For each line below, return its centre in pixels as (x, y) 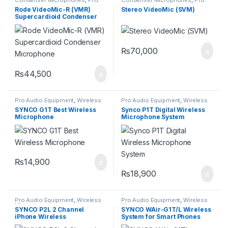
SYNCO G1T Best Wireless (55, 109)
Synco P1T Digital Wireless (163, 109)
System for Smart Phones (161, 217)
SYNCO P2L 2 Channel (50, 210)
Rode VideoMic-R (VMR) (53, 9)
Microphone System (153, 117)
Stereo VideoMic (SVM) (158, 9)
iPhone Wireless (40, 217)
